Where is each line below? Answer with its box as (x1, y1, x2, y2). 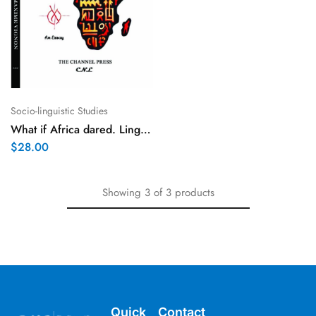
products (174, 184, 214, 200)
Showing (102, 184, 141, 200)
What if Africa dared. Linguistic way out (140, 121, 151, 138)
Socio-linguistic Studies (11, 103, 108, 118)
